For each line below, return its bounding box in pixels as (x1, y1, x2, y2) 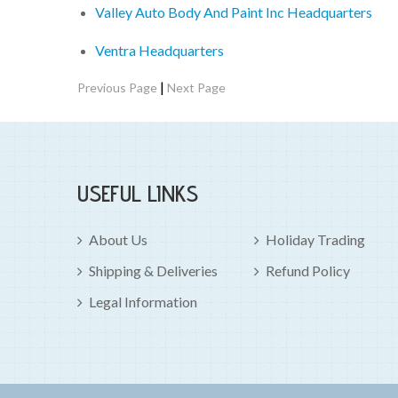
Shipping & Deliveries (89, 262, 218, 280)
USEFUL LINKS (77, 179, 198, 208)
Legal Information (89, 293, 197, 311)
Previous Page (77, 80, 157, 96)
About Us (89, 231, 147, 249)
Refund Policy (266, 262, 350, 280)
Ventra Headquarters (95, 42, 224, 60)
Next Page (167, 80, 226, 96)
